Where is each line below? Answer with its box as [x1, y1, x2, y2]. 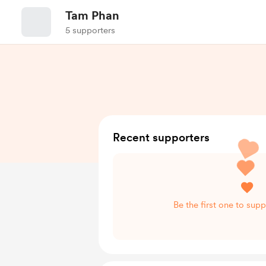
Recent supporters [113, 131, 210, 144]
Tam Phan [65, 8, 119, 23]
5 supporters [65, 25, 115, 36]
